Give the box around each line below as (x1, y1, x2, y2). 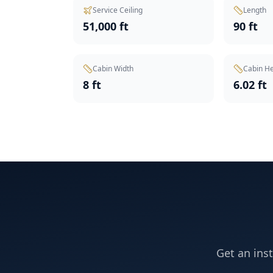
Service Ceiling (93, 5, 143, 15)
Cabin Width (93, 63, 133, 74)
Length (243, 5, 267, 15)
